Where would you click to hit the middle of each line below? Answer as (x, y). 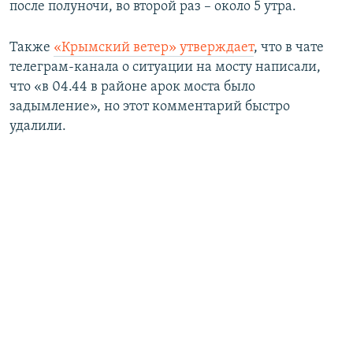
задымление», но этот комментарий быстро (150, 106)
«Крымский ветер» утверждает (154, 47)
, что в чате (289, 47)
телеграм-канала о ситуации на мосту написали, (165, 67)
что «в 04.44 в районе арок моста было (132, 87)
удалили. (38, 126)
